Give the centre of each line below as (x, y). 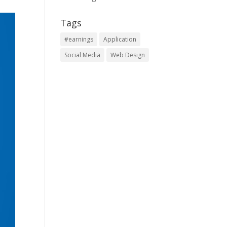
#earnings (79, 39)
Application (120, 39)
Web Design (128, 55)
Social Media (83, 55)
